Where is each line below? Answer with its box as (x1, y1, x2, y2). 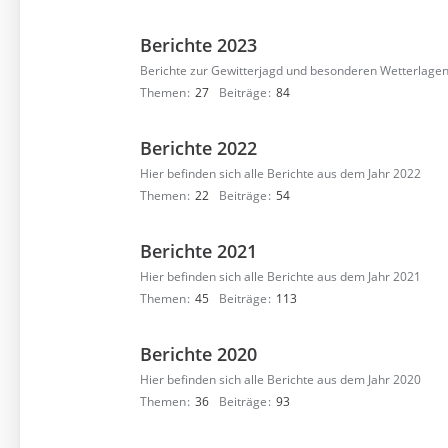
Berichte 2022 (140, 136, 257, 160)
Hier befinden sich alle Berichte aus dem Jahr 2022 (140, 165, 421, 182)
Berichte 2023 (140, 33, 257, 57)
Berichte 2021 (140, 239, 257, 263)
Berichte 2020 (140, 342, 257, 366)
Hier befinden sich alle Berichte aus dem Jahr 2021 (140, 268, 421, 285)
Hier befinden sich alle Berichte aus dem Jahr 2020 (140, 371, 421, 388)
